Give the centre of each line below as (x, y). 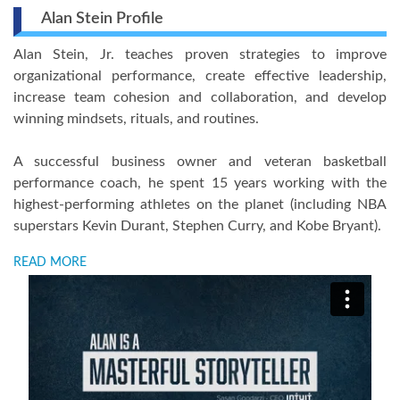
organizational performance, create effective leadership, (200, 76)
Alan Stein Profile (99, 19)
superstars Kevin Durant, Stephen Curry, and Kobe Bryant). (197, 226)
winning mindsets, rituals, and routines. (136, 119)
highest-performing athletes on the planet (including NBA (200, 204)
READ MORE (50, 262)
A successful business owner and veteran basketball (200, 162)
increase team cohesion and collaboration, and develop (200, 97)
